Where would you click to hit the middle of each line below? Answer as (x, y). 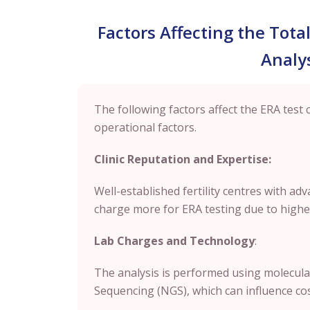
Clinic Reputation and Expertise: (183, 159)
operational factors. (145, 127)
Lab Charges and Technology (174, 241)
